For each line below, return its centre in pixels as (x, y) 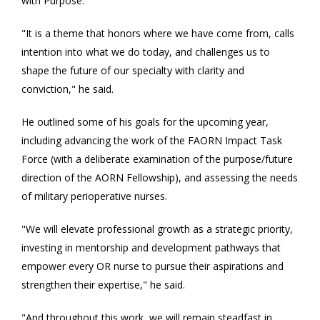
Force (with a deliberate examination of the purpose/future (157, 159)
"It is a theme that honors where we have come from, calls (158, 33)
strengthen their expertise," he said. (103, 284)
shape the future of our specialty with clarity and (133, 70)
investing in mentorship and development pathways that (151, 247)
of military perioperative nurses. (94, 196)
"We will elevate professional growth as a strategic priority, (157, 229)
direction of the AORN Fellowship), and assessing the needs (160, 177)
